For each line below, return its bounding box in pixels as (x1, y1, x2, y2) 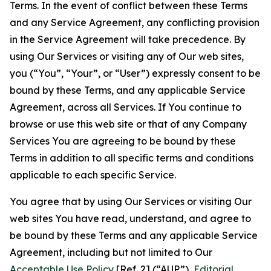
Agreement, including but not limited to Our (10, 246, 212, 258)
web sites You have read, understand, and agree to (10, 212, 251, 224)
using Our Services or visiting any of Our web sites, (10, 50, 244, 62)
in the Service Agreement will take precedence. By (10, 33, 246, 45)
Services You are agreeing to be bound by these (10, 135, 236, 147)
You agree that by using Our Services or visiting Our (10, 195, 252, 207)
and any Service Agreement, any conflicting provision (10, 16, 260, 28)
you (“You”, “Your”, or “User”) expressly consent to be (10, 67, 261, 79)
